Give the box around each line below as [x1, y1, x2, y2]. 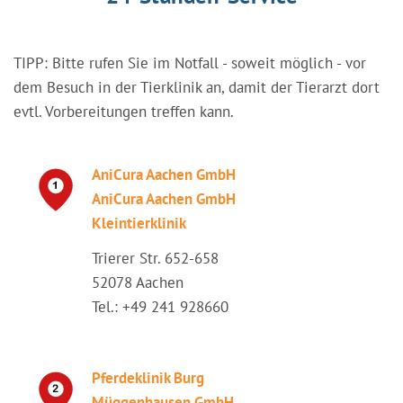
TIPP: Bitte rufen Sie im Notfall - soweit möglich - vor [13, 53, 366, 73]
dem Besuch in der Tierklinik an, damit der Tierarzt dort [13, 77, 380, 97]
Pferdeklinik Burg [92, 368, 204, 388]
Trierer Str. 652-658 [92, 248, 219, 268]
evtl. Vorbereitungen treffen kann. [13, 102, 234, 121]
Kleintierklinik [92, 213, 186, 233]
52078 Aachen [92, 273, 184, 292]
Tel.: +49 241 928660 [92, 297, 228, 317]
